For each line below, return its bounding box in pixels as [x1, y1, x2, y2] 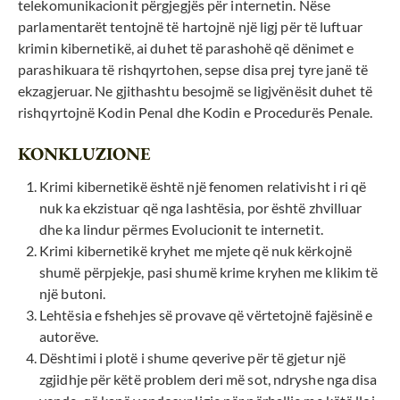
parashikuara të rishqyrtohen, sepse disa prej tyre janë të [18, 61, 368, 79]
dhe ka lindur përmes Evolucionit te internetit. [39, 221, 323, 238]
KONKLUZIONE [18, 142, 151, 166]
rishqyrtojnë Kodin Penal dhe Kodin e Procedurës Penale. [18, 104, 373, 121]
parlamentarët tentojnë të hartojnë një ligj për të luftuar [18, 18, 362, 36]
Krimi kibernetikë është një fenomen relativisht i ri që [39, 178, 367, 196]
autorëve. [39, 328, 98, 346]
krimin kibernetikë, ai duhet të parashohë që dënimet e [18, 39, 354, 57]
